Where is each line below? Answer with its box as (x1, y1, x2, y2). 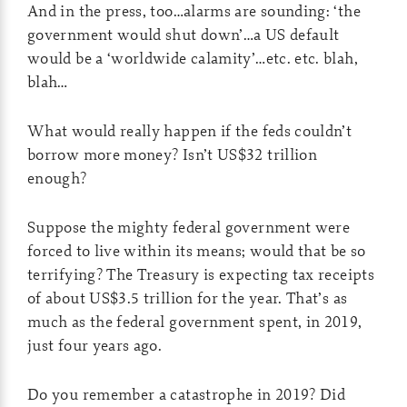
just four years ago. (27, 334, 163, 355)
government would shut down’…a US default (27, 24, 340, 45)
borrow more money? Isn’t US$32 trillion (27, 144, 318, 164)
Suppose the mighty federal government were (27, 216, 351, 237)
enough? (27, 167, 87, 188)
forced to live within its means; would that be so (27, 240, 366, 261)
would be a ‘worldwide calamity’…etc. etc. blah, (27, 47, 358, 68)
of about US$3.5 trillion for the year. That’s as (27, 287, 348, 308)
